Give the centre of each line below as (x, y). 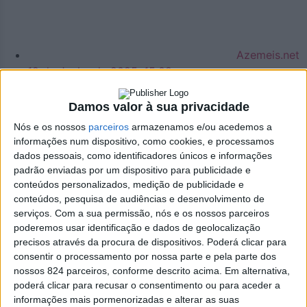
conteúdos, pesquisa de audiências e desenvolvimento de (139, 199)
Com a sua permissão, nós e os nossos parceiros (162, 213)
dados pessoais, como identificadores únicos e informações (143, 156)
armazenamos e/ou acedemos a (200, 127)
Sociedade (55, 153)
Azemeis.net (268, 55)
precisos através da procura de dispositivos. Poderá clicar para (150, 242)
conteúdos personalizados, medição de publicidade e (129, 185)
